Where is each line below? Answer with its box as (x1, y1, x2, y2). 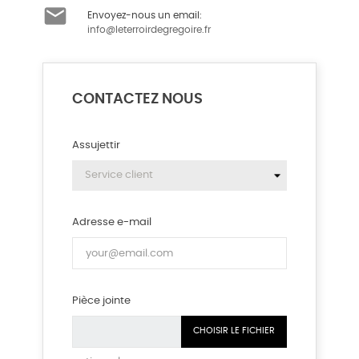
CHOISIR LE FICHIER (193, 326, 275, 335)
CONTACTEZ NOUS (72, 92, 203, 107)
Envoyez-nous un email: (87, 10, 202, 20)
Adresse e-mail (72, 217, 151, 228)
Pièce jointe (72, 296, 131, 306)
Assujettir (72, 140, 120, 151)
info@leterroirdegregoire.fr (87, 25, 211, 34)
